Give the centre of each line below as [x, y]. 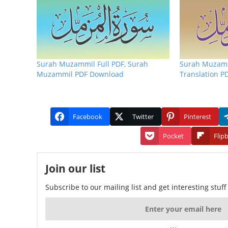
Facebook [88, 117]
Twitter [143, 117]
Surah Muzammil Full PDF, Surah [92, 64]
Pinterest [197, 117]
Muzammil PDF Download [80, 74]
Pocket [173, 136]
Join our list [75, 169]
